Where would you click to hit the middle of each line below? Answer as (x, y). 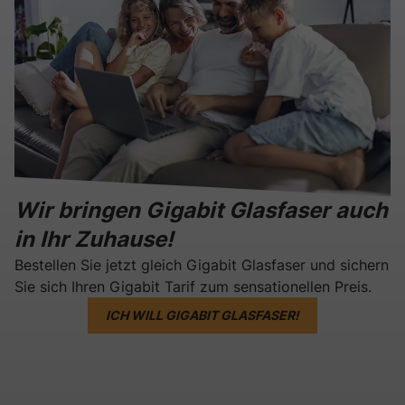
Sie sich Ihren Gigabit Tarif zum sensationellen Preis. (193, 286)
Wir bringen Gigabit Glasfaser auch (201, 210)
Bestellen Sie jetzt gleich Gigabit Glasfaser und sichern (202, 264)
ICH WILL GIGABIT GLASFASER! (202, 316)
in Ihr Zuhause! (94, 239)
